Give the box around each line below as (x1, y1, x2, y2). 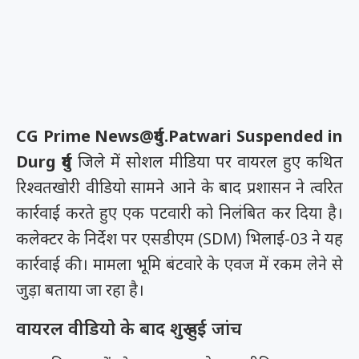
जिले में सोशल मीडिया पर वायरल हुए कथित (78, 150, 343, 172)
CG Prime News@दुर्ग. (16, 124, 168, 147)
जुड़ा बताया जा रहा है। (16, 278, 144, 301)
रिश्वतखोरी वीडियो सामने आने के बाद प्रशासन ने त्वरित (16, 175, 343, 198)
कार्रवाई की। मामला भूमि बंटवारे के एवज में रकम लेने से (16, 252, 343, 275)
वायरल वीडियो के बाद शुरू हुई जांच (16, 315, 242, 340)
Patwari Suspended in (168, 124, 343, 147)
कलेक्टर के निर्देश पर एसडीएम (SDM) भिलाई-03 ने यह (16, 227, 343, 249)
